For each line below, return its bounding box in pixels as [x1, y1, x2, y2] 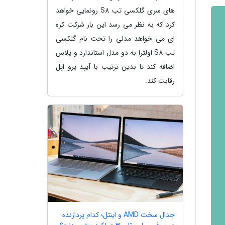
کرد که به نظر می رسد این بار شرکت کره [56, 19, 175, 30]
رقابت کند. [145, 75, 175, 86]
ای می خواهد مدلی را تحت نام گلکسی [56, 33, 175, 44]
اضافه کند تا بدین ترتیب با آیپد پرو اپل [56, 61, 175, 72]
